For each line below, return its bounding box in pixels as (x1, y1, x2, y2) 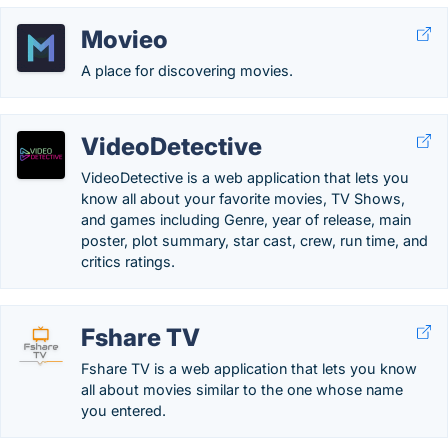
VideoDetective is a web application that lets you (81, 169, 409, 186)
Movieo (81, 25, 168, 54)
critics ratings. (81, 253, 175, 270)
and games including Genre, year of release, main (81, 211, 411, 228)
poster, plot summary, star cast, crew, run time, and (81, 232, 428, 249)
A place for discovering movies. (81, 62, 293, 79)
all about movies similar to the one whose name (81, 381, 403, 398)
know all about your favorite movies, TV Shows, (81, 190, 405, 207)
